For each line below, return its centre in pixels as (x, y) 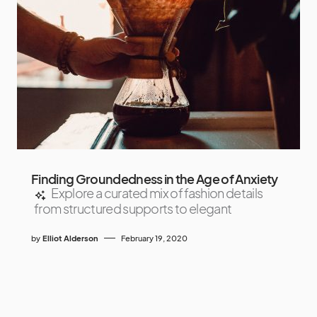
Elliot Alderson (70, 238)
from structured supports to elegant (133, 208)
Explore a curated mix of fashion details (157, 193)
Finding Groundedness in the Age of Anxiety (155, 179)
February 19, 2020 (154, 238)
